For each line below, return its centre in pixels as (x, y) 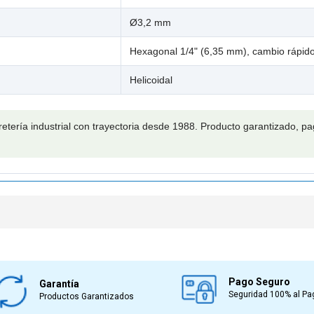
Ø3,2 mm (150, 22)
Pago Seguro (259, 282)
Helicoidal (151, 80)
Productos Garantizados (87, 297)
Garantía (60, 284)
